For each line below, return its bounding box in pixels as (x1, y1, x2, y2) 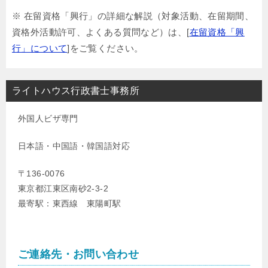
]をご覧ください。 (67, 43, 144, 53)
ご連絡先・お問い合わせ (18, 248, 139, 260)
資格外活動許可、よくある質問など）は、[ (12, 27, 190, 37)
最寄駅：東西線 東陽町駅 (18, 199, 121, 208)
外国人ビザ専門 (18, 114, 78, 123)
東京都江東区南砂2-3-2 (18, 184, 108, 193)
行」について (12, 43, 68, 53)
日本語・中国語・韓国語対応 (18, 141, 130, 151)
